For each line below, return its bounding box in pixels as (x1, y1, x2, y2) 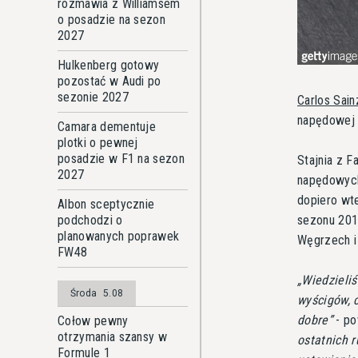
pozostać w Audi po (58, 74, 161, 89)
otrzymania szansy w (58, 329, 168, 344)
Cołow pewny (58, 313, 129, 328)
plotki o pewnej (58, 135, 138, 150)
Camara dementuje (58, 119, 157, 134)
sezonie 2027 (58, 89, 129, 105)
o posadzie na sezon (58, 12, 166, 27)
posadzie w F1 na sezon (58, 151, 185, 166)
